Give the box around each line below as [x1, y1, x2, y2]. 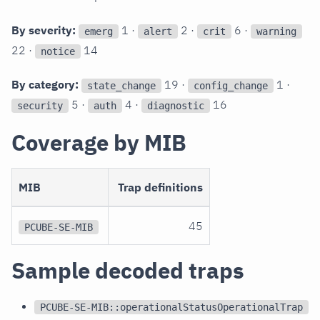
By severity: [11, 23, 76, 38]
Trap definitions [117, 180, 203, 195]
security [17, 99, 63, 111]
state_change [87, 79, 156, 91]
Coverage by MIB [11, 128, 186, 158]
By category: [11, 77, 79, 92]
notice [41, 45, 75, 57]
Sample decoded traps [11, 256, 244, 286]
